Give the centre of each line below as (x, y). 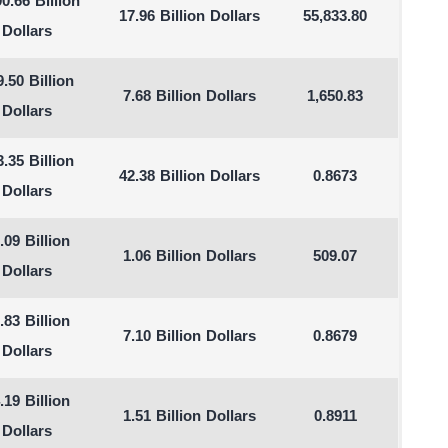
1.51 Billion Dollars (190, 417)
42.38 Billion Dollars (190, 177)
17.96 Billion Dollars (190, 17)
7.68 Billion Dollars (190, 97)
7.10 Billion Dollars (190, 337)
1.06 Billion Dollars (190, 257)
